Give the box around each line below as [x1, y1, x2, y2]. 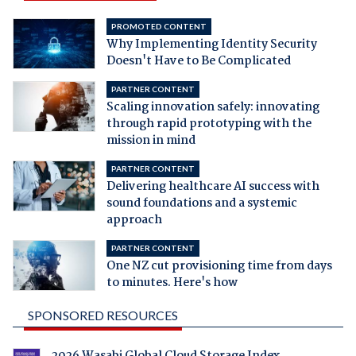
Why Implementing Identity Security [106, 35, 317, 55]
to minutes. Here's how [106, 273, 238, 293]
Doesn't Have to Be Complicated [106, 52, 291, 72]
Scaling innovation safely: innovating [106, 98, 319, 118]
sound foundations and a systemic [106, 194, 297, 214]
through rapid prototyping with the [106, 114, 311, 134]
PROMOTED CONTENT [110, 21, 207, 32]
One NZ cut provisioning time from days [106, 257, 332, 277]
